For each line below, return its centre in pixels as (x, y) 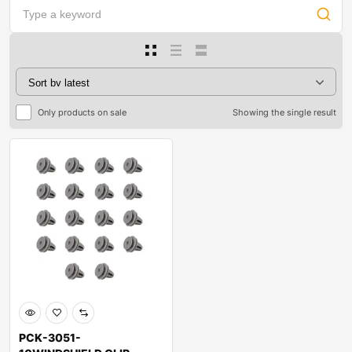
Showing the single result (284, 113)
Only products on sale (82, 112)
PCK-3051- (50, 338)
